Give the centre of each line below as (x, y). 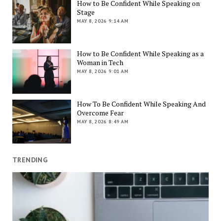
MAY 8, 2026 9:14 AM (103, 21)
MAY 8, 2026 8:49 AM (103, 121)
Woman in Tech (100, 62)
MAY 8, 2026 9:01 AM (103, 71)
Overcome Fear (101, 112)
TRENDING (30, 160)
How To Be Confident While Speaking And (142, 104)
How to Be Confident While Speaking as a (141, 53)
